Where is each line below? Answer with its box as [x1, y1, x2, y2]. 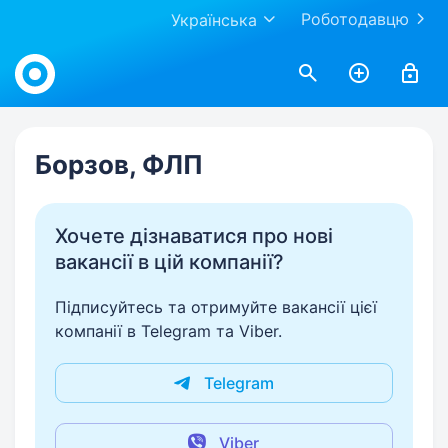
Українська [171, 10, 257, 30]
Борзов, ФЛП [35, 149, 203, 180]
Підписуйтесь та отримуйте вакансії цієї [55, 297, 377, 317]
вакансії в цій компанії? [55, 250, 284, 274]
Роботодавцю [301, 9, 409, 29]
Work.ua [14, 42, 75, 62]
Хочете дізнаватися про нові [55, 224, 333, 248]
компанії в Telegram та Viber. [55, 321, 282, 341]
